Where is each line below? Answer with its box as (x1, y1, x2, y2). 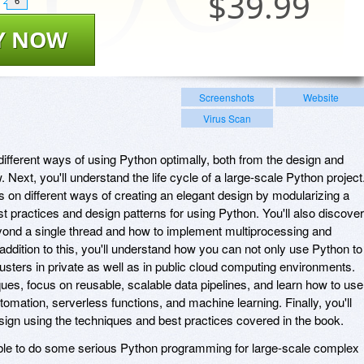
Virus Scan (202, 110, 251, 125)
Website (302, 89, 339, 104)
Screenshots (199, 89, 255, 104)
